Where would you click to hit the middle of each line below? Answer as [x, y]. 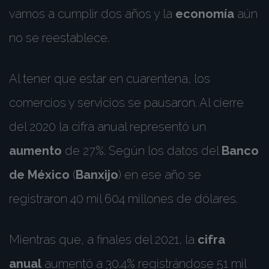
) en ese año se [160, 175]
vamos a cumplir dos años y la [92, 14]
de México [39, 175]
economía [205, 14]
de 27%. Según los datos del [142, 151]
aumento [35, 151]
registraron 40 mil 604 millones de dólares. [123, 199]
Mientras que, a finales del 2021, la [103, 240]
